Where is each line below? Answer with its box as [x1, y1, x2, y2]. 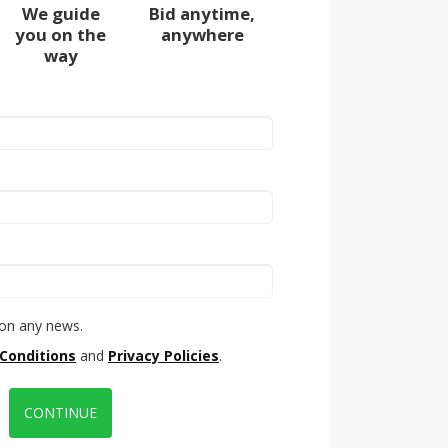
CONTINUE [24, 403, 98, 423]
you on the [15, 23, 107, 47]
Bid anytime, [149, 2, 256, 26]
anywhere [160, 23, 244, 47]
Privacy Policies [108, 346, 220, 366]
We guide [21, 2, 100, 26]
